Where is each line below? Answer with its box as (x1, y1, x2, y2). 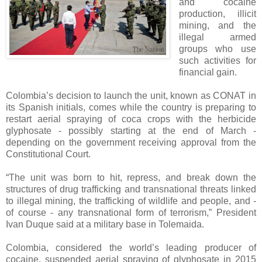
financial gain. (178, 67, 237, 78)
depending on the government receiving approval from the (6, 137, 256, 148)
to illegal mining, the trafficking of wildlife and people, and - (6, 196, 256, 206)
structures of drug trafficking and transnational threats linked (6, 184, 256, 195)
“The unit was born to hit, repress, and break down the (6, 173, 256, 183)
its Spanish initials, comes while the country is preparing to (6, 102, 256, 113)
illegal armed (178, 32, 256, 43)
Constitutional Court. (6, 149, 91, 160)
